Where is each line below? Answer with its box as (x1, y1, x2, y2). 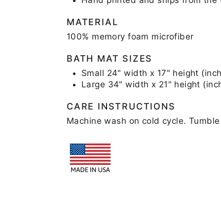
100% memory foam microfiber (67, 31, 194, 41)
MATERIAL (67, 16, 118, 27)
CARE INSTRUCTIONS (67, 101, 176, 111)
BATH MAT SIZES (67, 53, 153, 64)
